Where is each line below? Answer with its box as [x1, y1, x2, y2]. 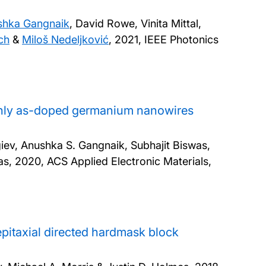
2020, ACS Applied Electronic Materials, [15, 155, 211, 168]
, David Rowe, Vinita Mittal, [69, 17, 201, 30]
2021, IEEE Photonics [115, 33, 218, 46]
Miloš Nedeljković [22, 33, 109, 46]
